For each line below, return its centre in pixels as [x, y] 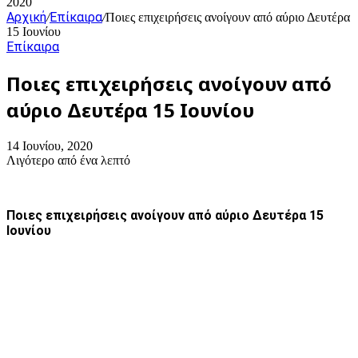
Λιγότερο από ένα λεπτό [68, 160]
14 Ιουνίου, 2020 [50, 145]
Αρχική [26, 17]
